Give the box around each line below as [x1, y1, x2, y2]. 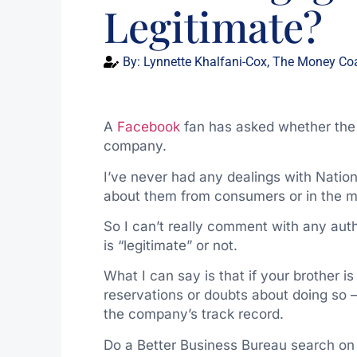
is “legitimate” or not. [103, 237, 237, 253]
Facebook [116, 119, 180, 135]
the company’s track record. [103, 306, 284, 323]
